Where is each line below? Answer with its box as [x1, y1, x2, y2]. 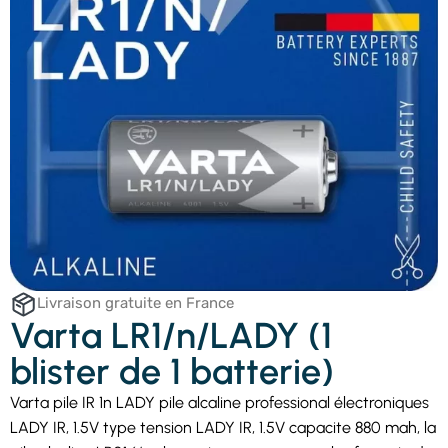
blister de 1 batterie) [10, 350, 334, 394]
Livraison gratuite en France [37, 293, 234, 312]
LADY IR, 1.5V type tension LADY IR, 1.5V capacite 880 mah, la [10, 418, 436, 438]
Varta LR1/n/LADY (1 [10, 314, 332, 358]
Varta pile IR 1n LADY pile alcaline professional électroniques [10, 393, 429, 413]
